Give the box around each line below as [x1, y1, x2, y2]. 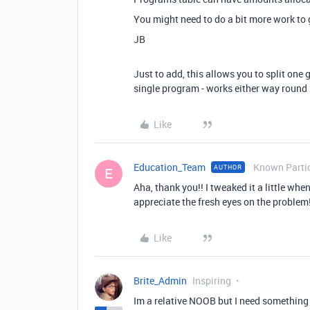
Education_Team [134, 160, 206, 174]
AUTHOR [214, 162, 242, 172]
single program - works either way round [134, 81, 307, 95]
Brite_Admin [134, 273, 187, 287]
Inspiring [192, 273, 231, 287]
